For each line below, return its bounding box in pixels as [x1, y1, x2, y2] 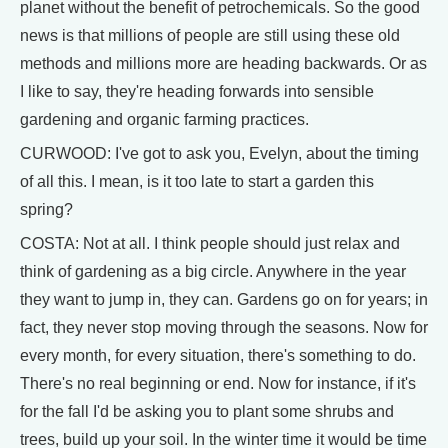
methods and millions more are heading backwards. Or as [20, 55, 427, 72]
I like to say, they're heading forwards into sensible [20, 83, 374, 100]
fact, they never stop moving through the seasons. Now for [20, 319, 428, 336]
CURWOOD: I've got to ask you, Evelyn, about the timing [20, 145, 419, 162]
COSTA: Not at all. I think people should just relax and [20, 235, 400, 252]
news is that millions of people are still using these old [20, 27, 400, 44]
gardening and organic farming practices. [20, 111, 309, 128]
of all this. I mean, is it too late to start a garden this [20, 173, 374, 190]
